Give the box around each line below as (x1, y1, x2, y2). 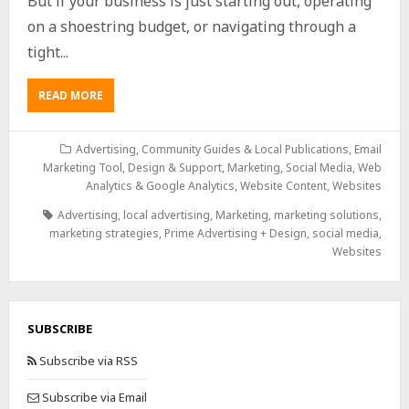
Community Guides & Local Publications (142, 142, 350, 158)
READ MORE (37, 88, 103, 104)
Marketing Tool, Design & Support (43, 160, 223, 176)
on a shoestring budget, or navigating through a (26, 16, 356, 37)
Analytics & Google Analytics (86, 178, 236, 194)
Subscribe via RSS (36, 352, 138, 370)
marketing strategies (49, 225, 160, 242)
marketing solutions (274, 207, 380, 224)
